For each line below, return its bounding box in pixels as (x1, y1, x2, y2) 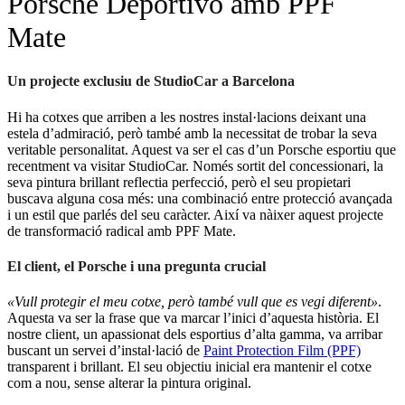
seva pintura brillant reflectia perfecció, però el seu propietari (7, 174, 351, 190)
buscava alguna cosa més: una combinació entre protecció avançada (7, 190, 392, 206)
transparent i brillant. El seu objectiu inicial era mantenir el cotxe (7, 359, 372, 375)
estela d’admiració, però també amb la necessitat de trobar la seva (7, 125, 377, 141)
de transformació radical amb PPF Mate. (7, 222, 236, 239)
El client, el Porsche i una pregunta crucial (7, 259, 266, 274)
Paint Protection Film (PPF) (203, 343, 361, 359)
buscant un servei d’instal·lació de (7, 343, 203, 359)
